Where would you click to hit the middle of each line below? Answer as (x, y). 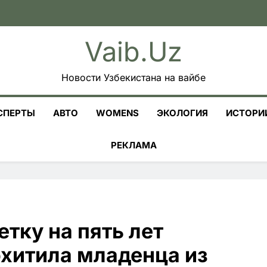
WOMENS (117, 113)
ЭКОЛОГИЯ (182, 113)
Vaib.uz (133, 52)
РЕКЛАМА (133, 145)
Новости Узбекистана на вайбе (133, 77)
